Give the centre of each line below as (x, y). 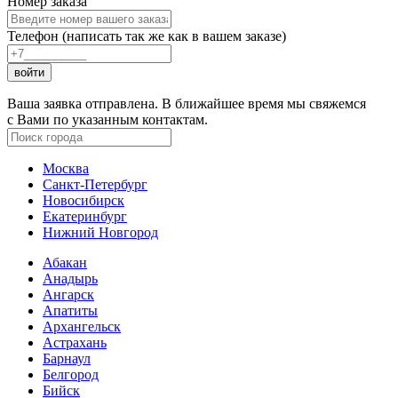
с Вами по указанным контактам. (107, 120)
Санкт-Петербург (95, 185)
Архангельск (82, 327)
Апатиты (70, 311)
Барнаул (67, 359)
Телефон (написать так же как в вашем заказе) (147, 36)
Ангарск (68, 295)
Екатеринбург (85, 217)
